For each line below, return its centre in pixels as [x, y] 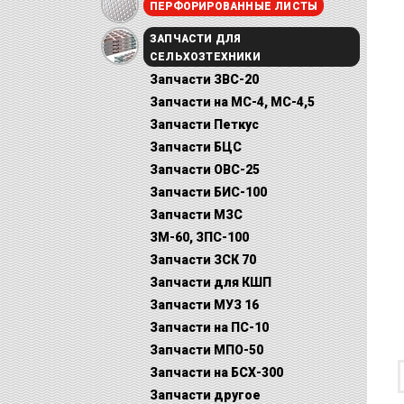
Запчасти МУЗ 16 [204, 305]
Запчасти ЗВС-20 [204, 79]
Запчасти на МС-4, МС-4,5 [232, 102]
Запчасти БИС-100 [208, 192]
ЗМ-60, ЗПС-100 [199, 237]
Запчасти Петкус [204, 124]
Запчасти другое [205, 395]
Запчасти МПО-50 [207, 350]
